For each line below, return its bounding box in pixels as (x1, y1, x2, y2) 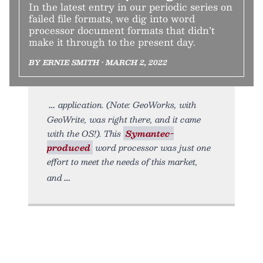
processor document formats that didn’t (29, 22, 215, 38)
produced (47, 140, 90, 154)
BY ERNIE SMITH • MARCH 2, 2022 (29, 56, 167, 68)
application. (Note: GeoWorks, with (58, 97, 197, 112)
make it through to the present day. (29, 34, 195, 50)
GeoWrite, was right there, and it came (47, 112, 201, 126)
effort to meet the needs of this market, (47, 154, 198, 168)
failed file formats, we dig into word (29, 11, 195, 26)
